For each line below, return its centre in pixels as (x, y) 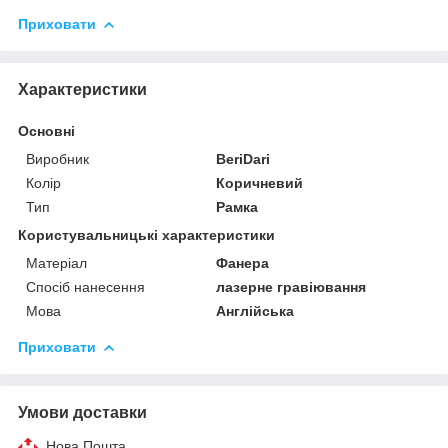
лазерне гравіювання (291, 286)
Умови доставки (82, 412)
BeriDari (243, 158)
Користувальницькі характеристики (146, 234)
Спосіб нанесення (85, 286)
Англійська (255, 310)
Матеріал (56, 262)
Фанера (243, 262)
